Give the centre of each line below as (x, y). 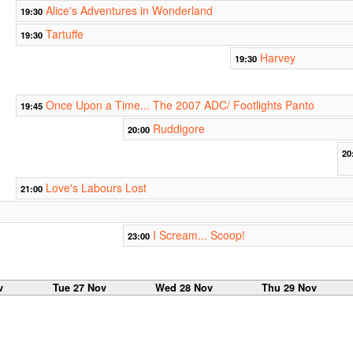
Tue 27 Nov (79, 288)
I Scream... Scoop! (199, 235)
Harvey (277, 58)
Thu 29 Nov (289, 288)
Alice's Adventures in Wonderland (129, 11)
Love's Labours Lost (96, 188)
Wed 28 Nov (184, 288)
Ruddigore (178, 129)
